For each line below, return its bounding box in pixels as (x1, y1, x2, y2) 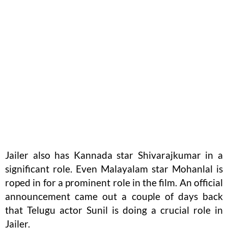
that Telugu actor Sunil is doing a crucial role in (5, 204, 223, 216)
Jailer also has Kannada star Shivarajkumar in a (5, 149, 223, 161)
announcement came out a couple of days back (5, 190, 223, 203)
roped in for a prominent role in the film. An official (5, 177, 223, 189)
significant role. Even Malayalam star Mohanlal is (5, 163, 223, 175)
